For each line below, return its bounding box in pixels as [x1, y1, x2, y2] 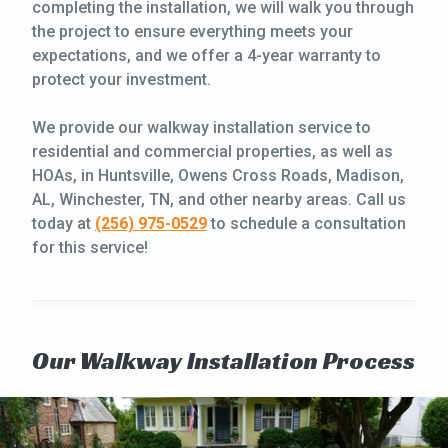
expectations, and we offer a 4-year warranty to [32, 45, 381, 65]
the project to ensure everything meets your [32, 21, 353, 41]
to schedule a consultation [207, 213, 406, 233]
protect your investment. [32, 69, 211, 89]
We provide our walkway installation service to [32, 117, 371, 137]
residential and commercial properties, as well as [32, 141, 393, 161]
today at [32, 213, 95, 233]
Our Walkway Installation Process [32, 345, 415, 376]
